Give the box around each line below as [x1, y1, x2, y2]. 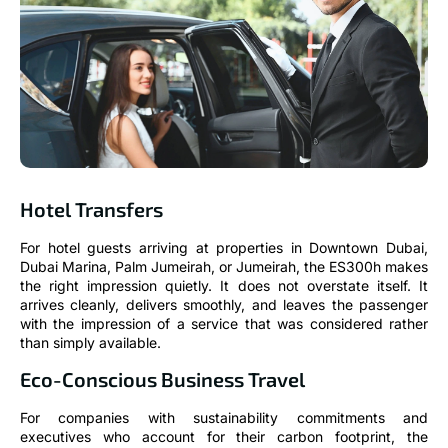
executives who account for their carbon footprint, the [20, 428, 428, 446]
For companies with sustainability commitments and [20, 409, 428, 427]
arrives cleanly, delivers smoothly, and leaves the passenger [20, 295, 428, 313]
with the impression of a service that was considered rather [20, 314, 428, 332]
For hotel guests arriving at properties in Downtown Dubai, [20, 238, 428, 256]
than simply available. [20, 333, 161, 351]
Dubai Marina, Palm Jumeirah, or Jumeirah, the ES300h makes [20, 257, 428, 275]
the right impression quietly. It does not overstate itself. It [20, 276, 428, 294]
